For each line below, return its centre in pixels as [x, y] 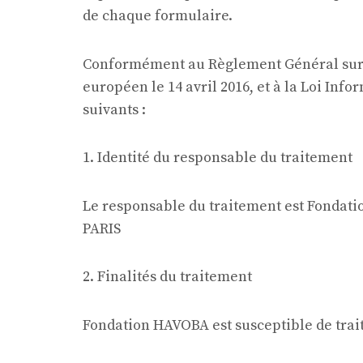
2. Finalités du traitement [167, 277]
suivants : [114, 109]
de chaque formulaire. [158, 16]
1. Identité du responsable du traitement [218, 158]
